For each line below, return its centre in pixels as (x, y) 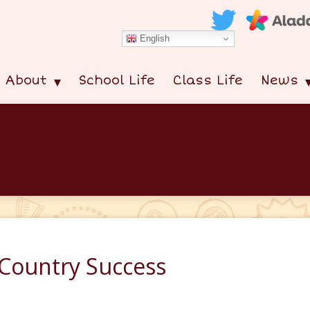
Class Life (208, 80)
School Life (117, 80)
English (153, 38)
